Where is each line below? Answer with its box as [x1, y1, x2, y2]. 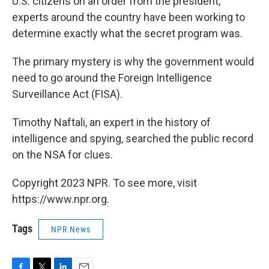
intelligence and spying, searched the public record [12, 132, 253, 145]
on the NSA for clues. [12, 148, 113, 161]
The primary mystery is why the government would [12, 55, 254, 68]
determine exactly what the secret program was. [12, 27, 243, 40]
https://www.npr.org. [12, 193, 109, 205]
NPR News [51, 225, 91, 234]
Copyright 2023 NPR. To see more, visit [12, 177, 197, 189]
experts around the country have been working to [12, 11, 245, 23]
